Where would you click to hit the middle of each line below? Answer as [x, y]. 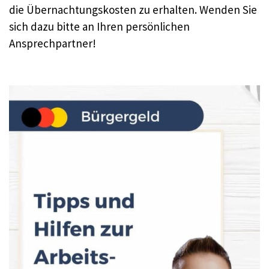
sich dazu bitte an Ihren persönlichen [99, 26]
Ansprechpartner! [53, 43]
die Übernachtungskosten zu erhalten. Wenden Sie [133, 9]
